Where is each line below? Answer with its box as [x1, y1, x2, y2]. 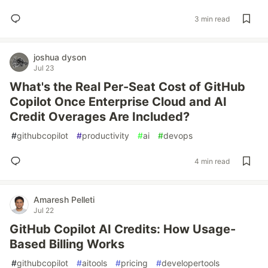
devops [163, 130, 193, 141]
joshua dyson [33, 52, 86, 62]
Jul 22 [33, 206, 54, 215]
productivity [82, 130, 129, 141]
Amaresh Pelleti [33, 194, 95, 205]
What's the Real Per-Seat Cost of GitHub [10, 80, 245, 94]
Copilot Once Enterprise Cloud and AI [10, 95, 227, 109]
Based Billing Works [10, 237, 124, 251]
